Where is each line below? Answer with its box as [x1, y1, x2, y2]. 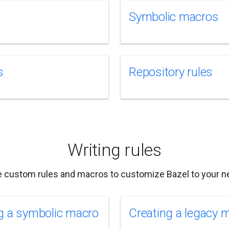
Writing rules [67, 140, 162, 160]
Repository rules [129, 65, 213, 79]
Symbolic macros [129, 10, 219, 24]
